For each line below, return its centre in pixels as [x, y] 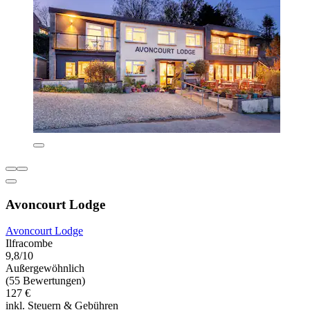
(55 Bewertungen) [45, 281]
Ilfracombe [29, 244]
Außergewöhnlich [45, 268]
